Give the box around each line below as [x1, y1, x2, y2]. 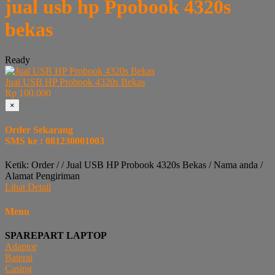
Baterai [5, 252, 33, 263]
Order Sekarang [5, 125, 73, 136]
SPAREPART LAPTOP [5, 230, 107, 241]
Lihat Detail [5, 182, 51, 193]
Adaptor [5, 241, 37, 252]
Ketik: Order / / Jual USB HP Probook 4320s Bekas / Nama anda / [5, 160, 263, 171]
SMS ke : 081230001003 [5, 136, 104, 147]
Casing [5, 263, 32, 274]
